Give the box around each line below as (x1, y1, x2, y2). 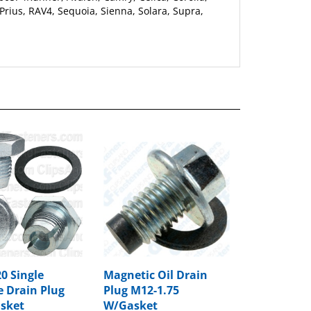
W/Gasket (103, 282, 158, 298)
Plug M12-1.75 (103, 267, 179, 283)
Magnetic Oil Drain (103, 251, 208, 267)
